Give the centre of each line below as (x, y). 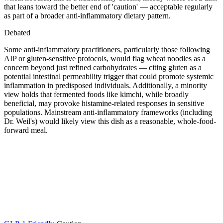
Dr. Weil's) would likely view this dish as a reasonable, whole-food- (110, 121)
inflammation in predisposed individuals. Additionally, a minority (106, 85)
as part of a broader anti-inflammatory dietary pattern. (87, 15)
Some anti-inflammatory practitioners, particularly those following (107, 49)
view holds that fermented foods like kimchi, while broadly (96, 94)
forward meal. (26, 130)
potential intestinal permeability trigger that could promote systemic (109, 76)
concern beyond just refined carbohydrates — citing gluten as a (103, 67)
